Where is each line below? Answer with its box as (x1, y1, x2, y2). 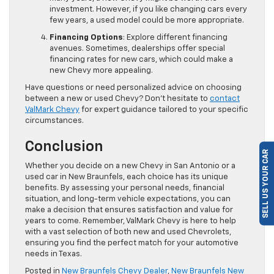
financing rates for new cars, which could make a (50, 56, 233, 64)
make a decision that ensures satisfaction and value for (25, 206, 233, 215)
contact (210, 95, 240, 103)
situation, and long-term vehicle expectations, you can (25, 195, 231, 204)
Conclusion (25, 139, 103, 155)
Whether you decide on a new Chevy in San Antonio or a (25, 162, 235, 171)
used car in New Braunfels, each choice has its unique (25, 173, 228, 182)
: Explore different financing (123, 34, 228, 42)
